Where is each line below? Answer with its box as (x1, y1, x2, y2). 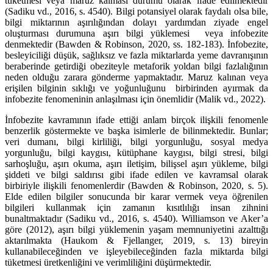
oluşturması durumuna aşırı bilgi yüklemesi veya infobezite (5, 27, 268, 38)
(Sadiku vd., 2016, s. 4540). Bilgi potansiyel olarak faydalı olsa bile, (5, 5, 268, 16)
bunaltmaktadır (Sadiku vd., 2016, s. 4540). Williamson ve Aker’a (5, 213, 268, 224)
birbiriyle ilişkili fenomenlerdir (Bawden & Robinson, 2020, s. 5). (5, 180, 268, 191)
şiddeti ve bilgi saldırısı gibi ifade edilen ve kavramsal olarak (5, 169, 268, 180)
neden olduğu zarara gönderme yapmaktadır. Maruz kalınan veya (5, 71, 268, 82)
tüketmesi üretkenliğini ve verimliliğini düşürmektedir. (5, 257, 211, 268)
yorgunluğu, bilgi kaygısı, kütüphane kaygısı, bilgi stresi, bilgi (5, 147, 268, 158)
